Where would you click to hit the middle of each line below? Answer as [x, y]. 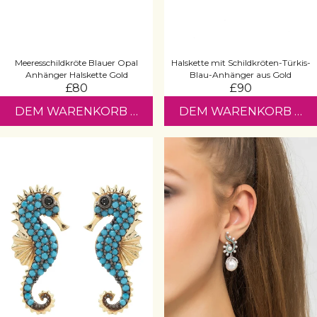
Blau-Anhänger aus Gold [241, 74]
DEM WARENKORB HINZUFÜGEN [113, 111]
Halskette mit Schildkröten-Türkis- [241, 62]
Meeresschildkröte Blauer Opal [76, 62]
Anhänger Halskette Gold [76, 74]
